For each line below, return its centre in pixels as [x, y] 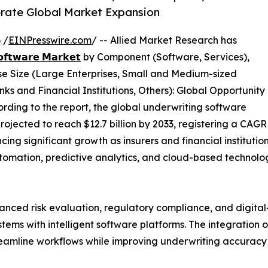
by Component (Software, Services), [165, 57]
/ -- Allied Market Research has [164, 40]
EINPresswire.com [50, 40]
